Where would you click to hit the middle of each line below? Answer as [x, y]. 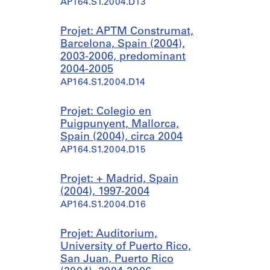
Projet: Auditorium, [109, 234]
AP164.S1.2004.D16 [103, 205]
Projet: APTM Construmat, [127, 32]
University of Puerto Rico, [126, 247]
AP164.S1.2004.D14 [103, 83]
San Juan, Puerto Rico [117, 259]
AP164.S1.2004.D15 [103, 150]
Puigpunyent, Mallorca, [120, 124]
